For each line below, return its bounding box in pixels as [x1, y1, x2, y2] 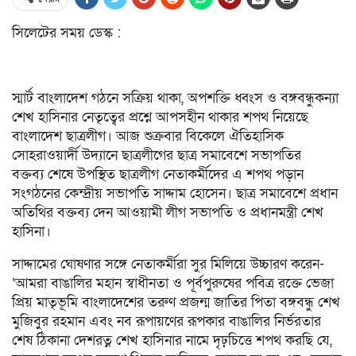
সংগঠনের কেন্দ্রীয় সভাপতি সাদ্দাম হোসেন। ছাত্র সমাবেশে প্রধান [12, 184, 338, 203]
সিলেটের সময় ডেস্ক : [12, 24, 121, 42]
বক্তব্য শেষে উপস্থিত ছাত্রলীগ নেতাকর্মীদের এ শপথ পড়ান [12, 165, 304, 184]
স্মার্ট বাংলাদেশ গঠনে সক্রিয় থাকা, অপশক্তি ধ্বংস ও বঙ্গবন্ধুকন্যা [12, 89, 339, 107]
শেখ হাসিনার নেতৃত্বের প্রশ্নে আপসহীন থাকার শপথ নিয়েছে [12, 108, 308, 126]
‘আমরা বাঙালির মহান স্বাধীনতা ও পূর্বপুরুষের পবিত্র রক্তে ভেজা [12, 274, 334, 292]
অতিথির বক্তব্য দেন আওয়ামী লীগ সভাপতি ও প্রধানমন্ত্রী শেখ [12, 203, 323, 222]
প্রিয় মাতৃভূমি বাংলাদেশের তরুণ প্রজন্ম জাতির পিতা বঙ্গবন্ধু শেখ [12, 293, 340, 311]
